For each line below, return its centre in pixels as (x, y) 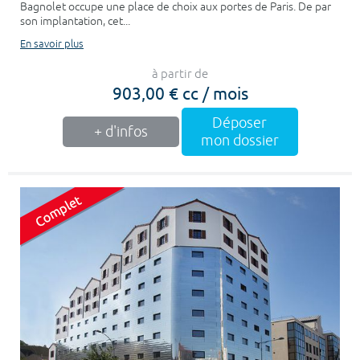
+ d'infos (121, 131)
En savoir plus (52, 44)
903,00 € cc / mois (180, 92)
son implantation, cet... (75, 21)
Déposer (239, 123)
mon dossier (239, 140)
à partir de (180, 74)
